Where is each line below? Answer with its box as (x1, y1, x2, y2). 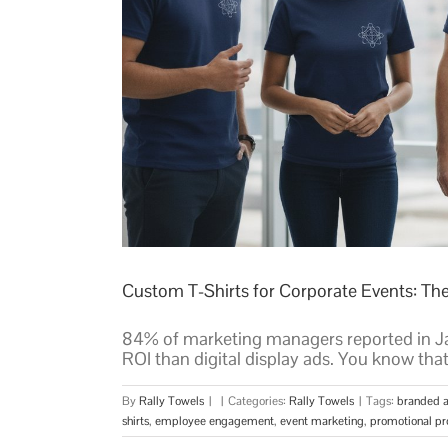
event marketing (280, 413, 364, 430)
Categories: (228, 393, 289, 410)
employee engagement (155, 413, 274, 430)
